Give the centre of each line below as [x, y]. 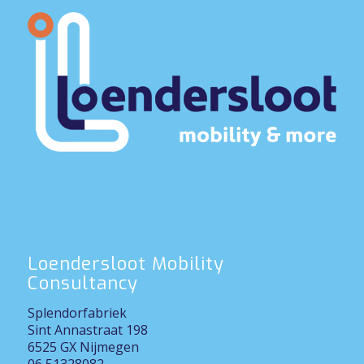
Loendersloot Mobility [126, 264]
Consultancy [82, 284]
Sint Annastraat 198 [87, 330]
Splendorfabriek [77, 313]
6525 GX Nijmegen [83, 347]
